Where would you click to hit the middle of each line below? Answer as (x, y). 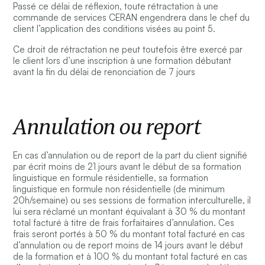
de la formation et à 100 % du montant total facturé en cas (130, 257)
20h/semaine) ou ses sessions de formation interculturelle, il (132, 201)
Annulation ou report (107, 127)
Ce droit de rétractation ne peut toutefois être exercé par (128, 50)
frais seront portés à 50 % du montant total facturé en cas (129, 234)
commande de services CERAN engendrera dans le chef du (132, 18)
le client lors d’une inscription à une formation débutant (122, 61)
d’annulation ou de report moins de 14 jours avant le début (128, 245)
